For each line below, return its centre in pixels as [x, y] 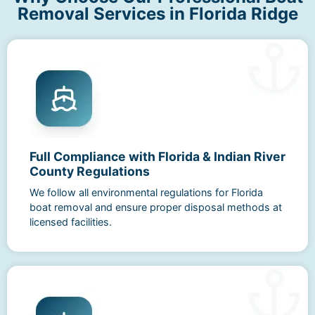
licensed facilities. [71, 221]
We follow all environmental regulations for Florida [146, 192]
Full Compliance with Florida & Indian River [157, 156]
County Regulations [90, 171]
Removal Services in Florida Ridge [157, 13]
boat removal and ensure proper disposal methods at [156, 207]
